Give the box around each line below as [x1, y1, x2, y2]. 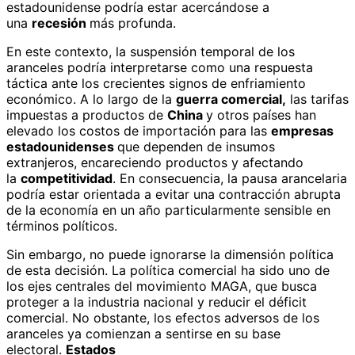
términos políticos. [6, 218, 117, 235]
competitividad [21, 170, 113, 187]
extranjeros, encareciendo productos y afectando [6, 155, 303, 171]
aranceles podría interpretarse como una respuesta [6, 59, 313, 76]
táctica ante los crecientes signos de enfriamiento [6, 75, 306, 92]
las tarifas [286, 91, 349, 108]
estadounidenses [6, 139, 117, 155]
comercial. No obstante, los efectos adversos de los [6, 310, 319, 326]
